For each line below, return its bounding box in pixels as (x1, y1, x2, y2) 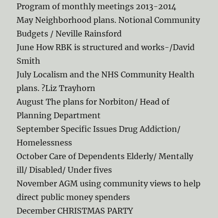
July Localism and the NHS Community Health (17, 70, 195, 79)
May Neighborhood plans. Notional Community (17, 15, 200, 25)
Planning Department (17, 110, 101, 120)
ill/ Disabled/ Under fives (17, 165, 112, 175)
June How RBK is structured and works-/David (17, 42, 195, 52)
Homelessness (17, 138, 73, 147)
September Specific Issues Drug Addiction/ (17, 124, 181, 134)
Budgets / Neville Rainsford (17, 29, 122, 38)
